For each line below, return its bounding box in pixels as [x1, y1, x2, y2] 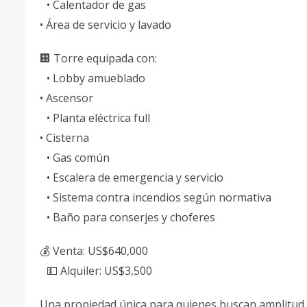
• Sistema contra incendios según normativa [40, 190, 271, 205]
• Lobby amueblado [40, 71, 152, 86]
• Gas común [40, 150, 110, 165]
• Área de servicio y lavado [40, 17, 171, 32]
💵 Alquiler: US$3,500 [40, 263, 152, 278]
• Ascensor [40, 90, 93, 106]
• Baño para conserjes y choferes [40, 210, 215, 225]
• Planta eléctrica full [40, 110, 157, 125]
